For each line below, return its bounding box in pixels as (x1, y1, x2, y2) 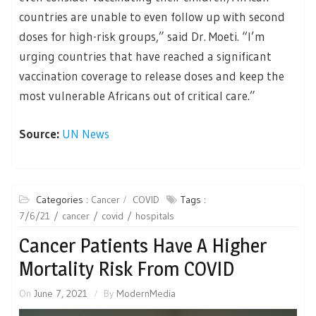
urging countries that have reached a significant (19, 49, 272, 64)
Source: (19, 126, 62, 141)
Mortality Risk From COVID (19, 257, 234, 281)
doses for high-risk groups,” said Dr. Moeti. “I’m (19, 29, 265, 44)
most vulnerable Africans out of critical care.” (19, 88, 255, 104)
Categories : (36, 193, 91, 207)
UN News (62, 126, 109, 141)
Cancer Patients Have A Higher (19, 233, 267, 258)
